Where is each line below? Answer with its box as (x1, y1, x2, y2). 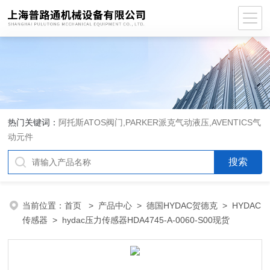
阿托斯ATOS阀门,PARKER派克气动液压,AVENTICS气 (58, 118, 262, 127)
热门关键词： (8, 118, 59, 127)
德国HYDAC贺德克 (146, 201, 218, 210)
